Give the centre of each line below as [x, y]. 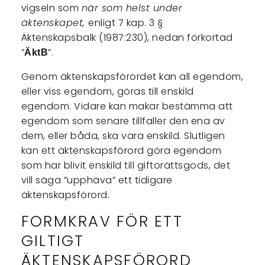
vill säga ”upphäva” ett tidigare [97, 180]
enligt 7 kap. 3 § [126, 23]
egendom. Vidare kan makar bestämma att [127, 106]
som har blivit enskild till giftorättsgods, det [126, 166]
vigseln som [51, 8]
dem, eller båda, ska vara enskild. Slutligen [123, 136]
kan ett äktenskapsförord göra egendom [121, 151]
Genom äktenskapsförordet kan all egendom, [132, 77]
